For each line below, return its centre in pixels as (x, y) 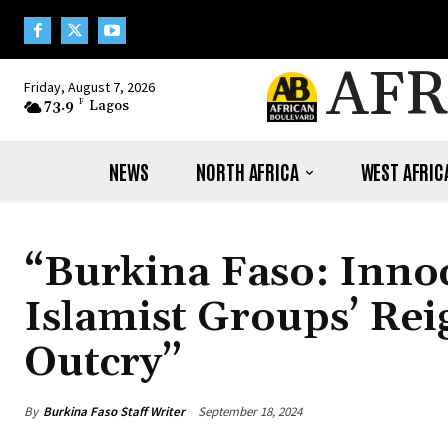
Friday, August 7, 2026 (89, 87)
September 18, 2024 (250, 412)
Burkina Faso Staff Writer (114, 411)
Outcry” (103, 363)
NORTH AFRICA (247, 171)
